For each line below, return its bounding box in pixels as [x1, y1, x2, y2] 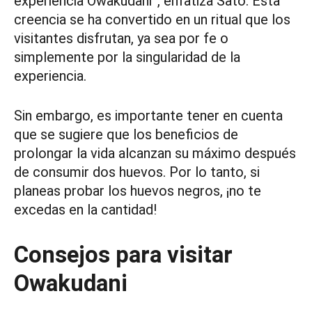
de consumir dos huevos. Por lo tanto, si [14, 164, 260, 181]
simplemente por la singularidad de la [14, 49, 240, 66]
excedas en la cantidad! [14, 201, 157, 219]
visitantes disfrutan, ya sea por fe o [14, 30, 228, 47]
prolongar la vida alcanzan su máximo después [14, 145, 296, 162]
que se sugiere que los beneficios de [14, 126, 238, 143]
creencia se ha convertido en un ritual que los [14, 11, 290, 29]
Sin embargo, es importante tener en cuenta [14, 107, 283, 125]
